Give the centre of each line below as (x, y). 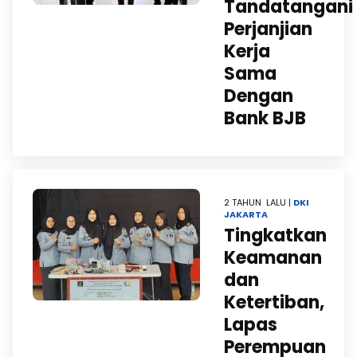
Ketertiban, (274, 302)
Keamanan (273, 258)
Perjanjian (268, 29)
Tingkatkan (275, 235)
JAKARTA (246, 214)
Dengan (259, 96)
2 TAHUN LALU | (259, 202)
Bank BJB (265, 118)
